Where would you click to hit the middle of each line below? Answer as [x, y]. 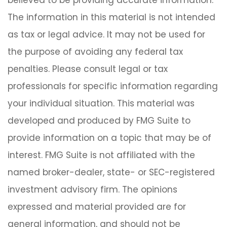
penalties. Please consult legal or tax [88, 69]
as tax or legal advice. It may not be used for [106, 35]
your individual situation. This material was [101, 104]
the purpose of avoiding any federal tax [95, 52]
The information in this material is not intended [111, 17]
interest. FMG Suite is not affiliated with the [101, 155]
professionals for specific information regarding [113, 86]
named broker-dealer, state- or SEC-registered [111, 173]
